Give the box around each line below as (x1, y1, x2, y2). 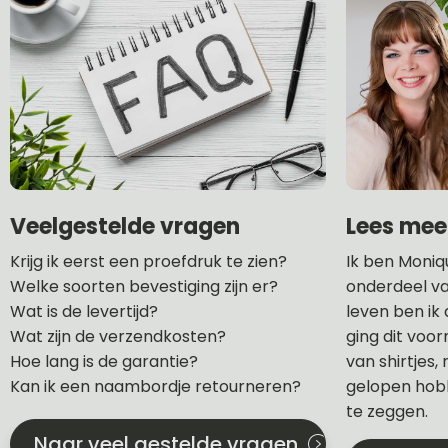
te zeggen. (346, 399, 428, 423)
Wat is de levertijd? (10, 299, 158, 323)
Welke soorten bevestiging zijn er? (10, 274, 278, 298)
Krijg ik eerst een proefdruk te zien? (10, 249, 287, 273)
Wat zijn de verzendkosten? (10, 324, 226, 348)
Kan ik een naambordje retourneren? (10, 374, 301, 398)
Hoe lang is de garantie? (10, 349, 198, 373)
